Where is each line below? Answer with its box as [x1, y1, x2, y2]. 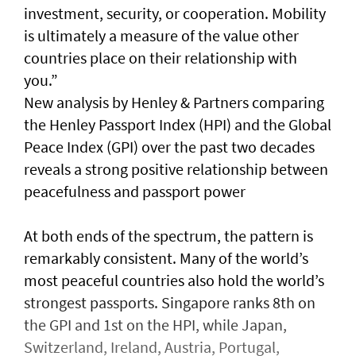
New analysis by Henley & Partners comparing [24, 92, 324, 112]
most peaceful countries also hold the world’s [24, 270, 324, 290]
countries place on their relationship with [24, 48, 297, 68]
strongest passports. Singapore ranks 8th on [24, 292, 315, 312]
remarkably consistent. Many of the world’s [24, 248, 308, 268]
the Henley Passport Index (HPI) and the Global [24, 114, 331, 134]
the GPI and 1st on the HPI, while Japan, [24, 315, 287, 335]
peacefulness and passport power [24, 181, 249, 201]
